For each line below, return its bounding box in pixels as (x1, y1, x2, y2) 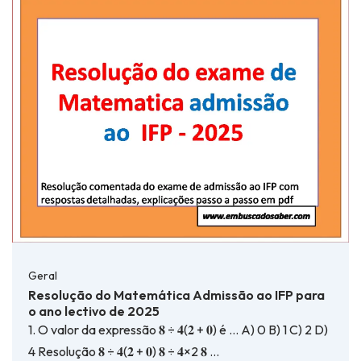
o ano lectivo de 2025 (28, 303, 160, 320)
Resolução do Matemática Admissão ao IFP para (28, 287, 325, 304)
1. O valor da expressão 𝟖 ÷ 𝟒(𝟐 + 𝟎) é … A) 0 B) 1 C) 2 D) (28, 322, 328, 338)
